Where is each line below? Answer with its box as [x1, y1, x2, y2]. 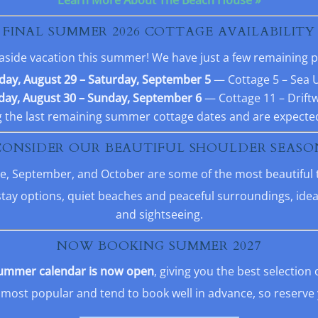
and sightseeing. [115, 206, 203, 222]
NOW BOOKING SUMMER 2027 [57, 237, 261, 254]
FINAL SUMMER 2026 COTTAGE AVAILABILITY [2, 23, 316, 40]
